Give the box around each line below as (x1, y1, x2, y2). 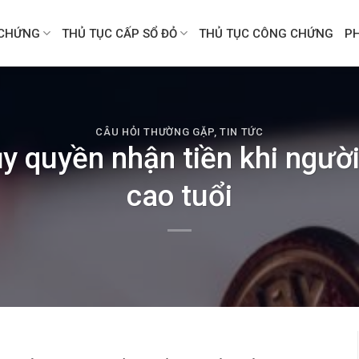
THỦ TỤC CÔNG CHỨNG (199, 26, 334, 41)
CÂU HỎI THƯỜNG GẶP (95, 126, 214, 139)
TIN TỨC (220, 126, 264, 139)
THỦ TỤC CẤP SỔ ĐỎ (62, 26, 178, 41)
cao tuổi (127, 178, 232, 213)
